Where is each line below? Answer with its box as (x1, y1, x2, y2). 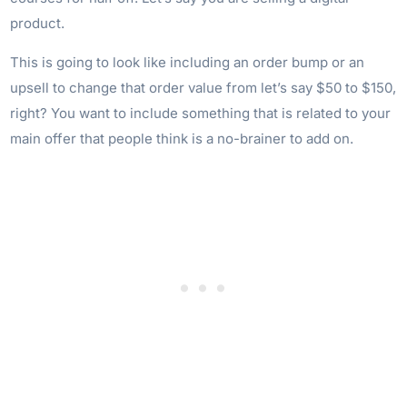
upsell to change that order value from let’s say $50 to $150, (10, 78, 397, 96)
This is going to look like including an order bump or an (10, 53, 365, 71)
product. (10, 14, 65, 32)
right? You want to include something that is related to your (10, 104, 392, 122)
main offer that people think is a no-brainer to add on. (10, 129, 354, 147)
